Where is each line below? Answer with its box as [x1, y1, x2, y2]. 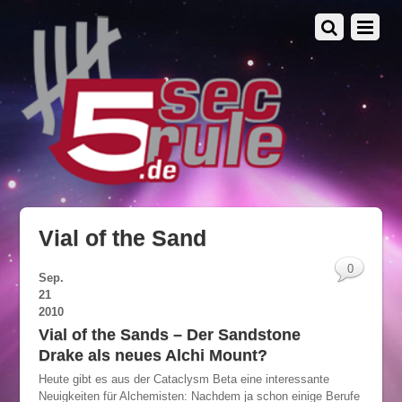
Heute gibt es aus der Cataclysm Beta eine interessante [38, 372, 329, 387]
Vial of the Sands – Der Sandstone [38, 326, 301, 345]
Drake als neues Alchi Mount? [38, 346, 267, 365]
